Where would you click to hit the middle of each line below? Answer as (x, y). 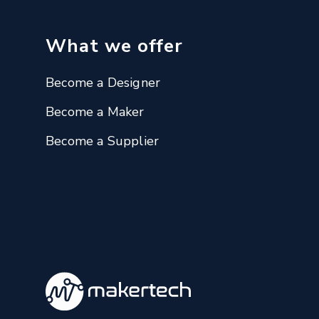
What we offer (114, 46)
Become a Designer (103, 82)
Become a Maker (95, 111)
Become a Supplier (103, 141)
